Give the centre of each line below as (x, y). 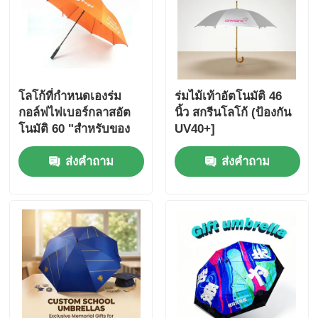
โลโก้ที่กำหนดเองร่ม (70, 97)
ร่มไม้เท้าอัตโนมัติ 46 (228, 97)
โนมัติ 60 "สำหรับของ (75, 129)
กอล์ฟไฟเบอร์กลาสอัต (75, 113)
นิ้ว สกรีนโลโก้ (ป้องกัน (232, 113)
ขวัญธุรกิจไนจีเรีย (64, 146)
